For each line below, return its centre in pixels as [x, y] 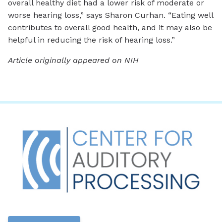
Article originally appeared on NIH [73, 60]
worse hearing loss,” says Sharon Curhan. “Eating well [111, 15]
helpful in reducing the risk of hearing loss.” [91, 40]
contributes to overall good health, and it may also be [110, 28]
